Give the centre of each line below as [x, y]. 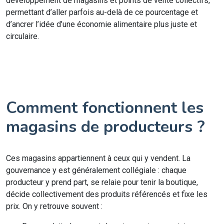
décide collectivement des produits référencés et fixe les [107, 194]
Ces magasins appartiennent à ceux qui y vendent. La [98, 158]
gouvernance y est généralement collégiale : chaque [96, 170]
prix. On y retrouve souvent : [54, 206]
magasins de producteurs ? [105, 127]
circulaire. [22, 36]
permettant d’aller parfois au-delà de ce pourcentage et [102, 12]
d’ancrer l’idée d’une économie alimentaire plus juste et [101, 24]
